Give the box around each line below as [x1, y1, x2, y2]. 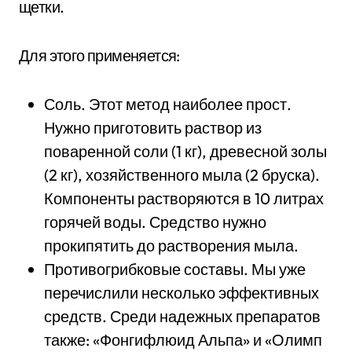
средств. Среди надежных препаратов [44, 306, 321, 326]
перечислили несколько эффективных [44, 282, 319, 302]
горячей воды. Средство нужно [44, 211, 266, 232]
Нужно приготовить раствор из [44, 117, 262, 137]
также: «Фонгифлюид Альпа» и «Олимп [44, 329, 322, 350]
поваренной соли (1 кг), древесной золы [44, 141, 327, 161]
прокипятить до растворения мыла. [44, 235, 299, 255]
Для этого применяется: [19, 45, 180, 65]
